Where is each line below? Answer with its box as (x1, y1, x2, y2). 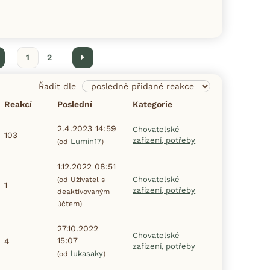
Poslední (57, 99, 92, 109)
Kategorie (133, 99, 173, 109)
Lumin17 (70, 136, 101, 146)
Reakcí (4, 99, 32, 109)
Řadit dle (39, 81, 76, 91)
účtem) (57, 199, 82, 208)
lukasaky (70, 248, 103, 258)
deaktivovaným (57, 187, 110, 196)
